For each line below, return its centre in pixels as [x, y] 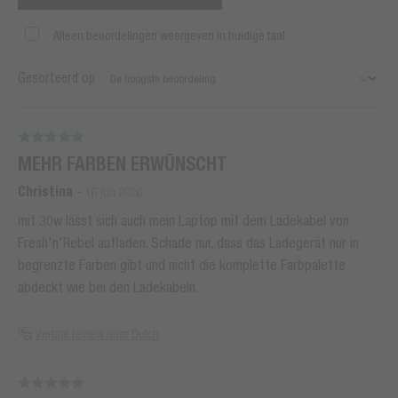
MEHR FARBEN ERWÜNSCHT [123, 163]
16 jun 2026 [114, 191]
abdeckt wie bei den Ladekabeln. [108, 287]
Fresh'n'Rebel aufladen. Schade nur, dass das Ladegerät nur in [188, 242]
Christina [45, 191]
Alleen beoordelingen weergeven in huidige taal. [171, 35]
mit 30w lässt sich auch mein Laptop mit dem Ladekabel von [183, 220]
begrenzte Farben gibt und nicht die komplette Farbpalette [182, 264]
